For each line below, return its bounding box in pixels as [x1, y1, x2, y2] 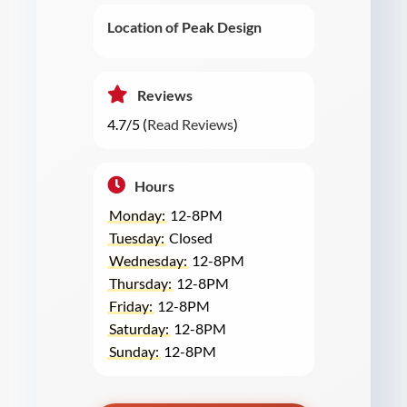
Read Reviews [146, 115, 233, 134]
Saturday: [108, 320, 169, 338]
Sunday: [108, 342, 159, 361]
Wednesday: [108, 252, 187, 270]
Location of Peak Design [106, 18, 262, 36]
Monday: [108, 206, 165, 224]
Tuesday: [108, 229, 164, 247]
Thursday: [108, 274, 172, 293]
